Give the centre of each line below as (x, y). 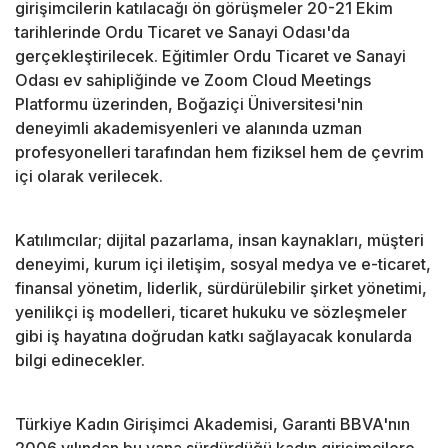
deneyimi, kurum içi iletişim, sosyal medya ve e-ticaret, (223, 264)
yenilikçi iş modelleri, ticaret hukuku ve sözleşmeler (211, 312)
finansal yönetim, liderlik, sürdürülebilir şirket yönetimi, (221, 288)
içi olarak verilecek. (89, 176)
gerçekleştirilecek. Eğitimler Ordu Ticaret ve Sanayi (210, 56)
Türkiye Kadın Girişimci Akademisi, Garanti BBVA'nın (212, 424)
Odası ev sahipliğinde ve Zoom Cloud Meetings (193, 80)
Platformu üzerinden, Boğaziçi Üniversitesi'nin (189, 104)
